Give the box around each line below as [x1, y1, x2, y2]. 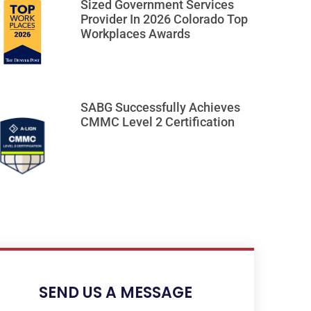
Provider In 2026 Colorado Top [81, 12, 248, 27]
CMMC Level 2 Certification [81, 114, 235, 129]
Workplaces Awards [81, 26, 190, 42]
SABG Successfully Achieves [81, 99, 240, 115]
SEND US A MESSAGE [38, 282, 192, 304]
